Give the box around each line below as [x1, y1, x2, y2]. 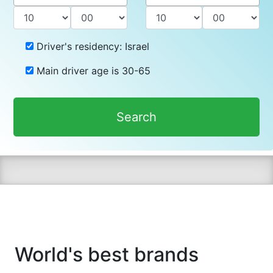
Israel [125, 40, 150, 53]
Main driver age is [37, 65, 119, 77]
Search [116, 110, 157, 125]
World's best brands [15, 242, 199, 266]
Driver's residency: [37, 40, 122, 53]
